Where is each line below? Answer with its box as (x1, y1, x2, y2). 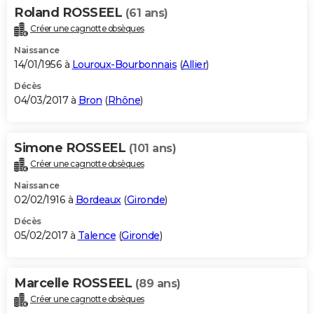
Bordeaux (75, 193, 121, 207)
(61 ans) (125, 6, 168, 20)
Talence (77, 229, 116, 243)
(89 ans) (135, 277, 181, 291)
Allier (182, 58, 206, 71)
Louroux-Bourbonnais (71, 58, 177, 71)
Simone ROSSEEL (14, 140, 129, 156)
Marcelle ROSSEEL (14, 275, 135, 292)
